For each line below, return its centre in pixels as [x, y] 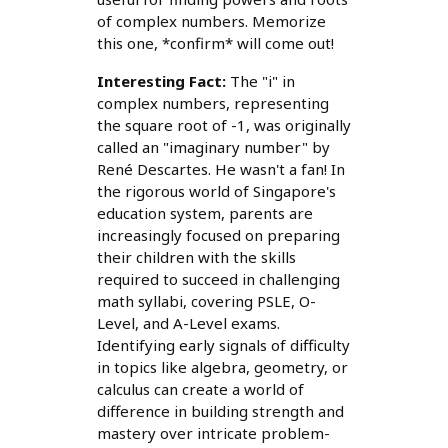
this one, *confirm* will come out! [215, 43]
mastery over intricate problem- [213, 433]
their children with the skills [196, 257]
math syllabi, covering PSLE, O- [206, 301]
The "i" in [260, 81]
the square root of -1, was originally [223, 125]
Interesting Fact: [161, 81]
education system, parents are [204, 213]
